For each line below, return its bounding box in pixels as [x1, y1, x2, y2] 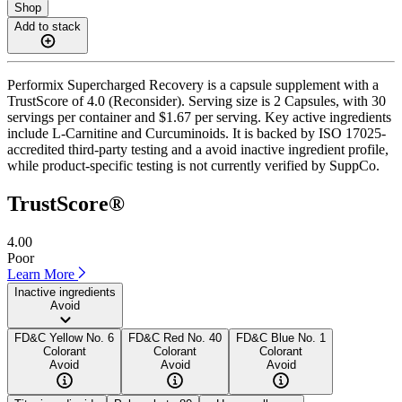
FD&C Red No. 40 [128, 330, 222, 345]
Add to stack [14, 19, 81, 33]
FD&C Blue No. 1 [236, 330, 326, 345]
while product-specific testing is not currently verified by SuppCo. [7, 157, 380, 173]
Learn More [7, 266, 78, 282]
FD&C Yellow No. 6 [14, 330, 114, 345]
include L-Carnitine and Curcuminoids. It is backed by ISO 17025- [7, 125, 386, 141]
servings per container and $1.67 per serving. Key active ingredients [7, 109, 391, 125]
